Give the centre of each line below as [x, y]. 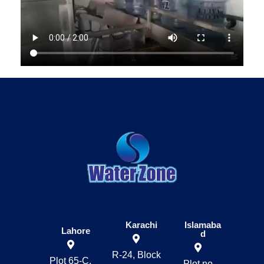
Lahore [75, 230]
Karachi [141, 225]
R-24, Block [136, 255]
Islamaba [203, 225]
